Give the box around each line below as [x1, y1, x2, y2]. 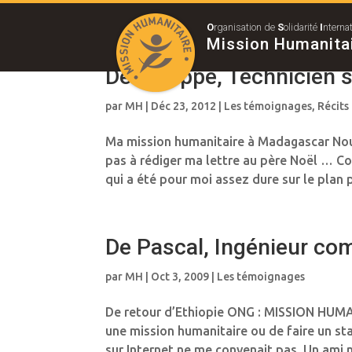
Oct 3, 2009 [151, 270, 210, 283]
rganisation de [214, 21, 278, 33]
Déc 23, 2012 [151, 100, 217, 112]
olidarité [284, 21, 321, 33]
